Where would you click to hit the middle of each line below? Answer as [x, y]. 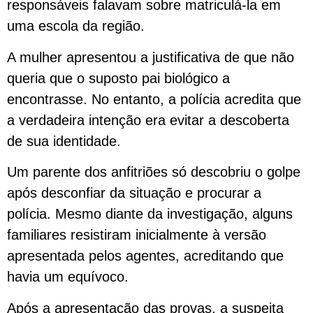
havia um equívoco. [68, 277]
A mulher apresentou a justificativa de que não [151, 57]
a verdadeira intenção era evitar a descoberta [148, 120]
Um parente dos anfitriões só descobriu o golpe [154, 172]
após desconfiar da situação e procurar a [134, 193]
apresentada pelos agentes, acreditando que [145, 256]
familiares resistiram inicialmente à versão [137, 235]
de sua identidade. [64, 141]
